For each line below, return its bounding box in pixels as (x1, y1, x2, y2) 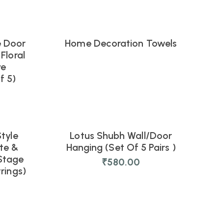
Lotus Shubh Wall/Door (70, 130, 172, 141)
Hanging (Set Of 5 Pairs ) (66, 141, 176, 153)
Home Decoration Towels (65, 37, 177, 49)
